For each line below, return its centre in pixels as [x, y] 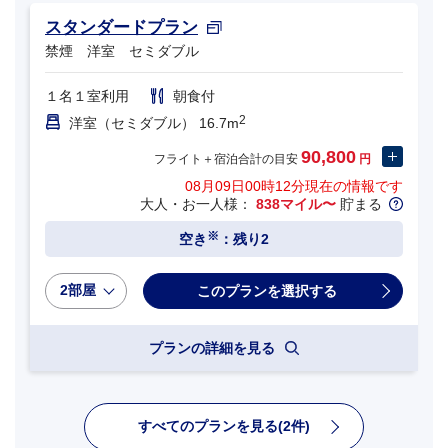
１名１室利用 [87, 95]
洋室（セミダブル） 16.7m [154, 122]
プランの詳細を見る [214, 348]
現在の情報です [354, 186]
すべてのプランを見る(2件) [224, 426]
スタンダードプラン [121, 27]
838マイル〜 [296, 204]
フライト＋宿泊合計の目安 [227, 159]
